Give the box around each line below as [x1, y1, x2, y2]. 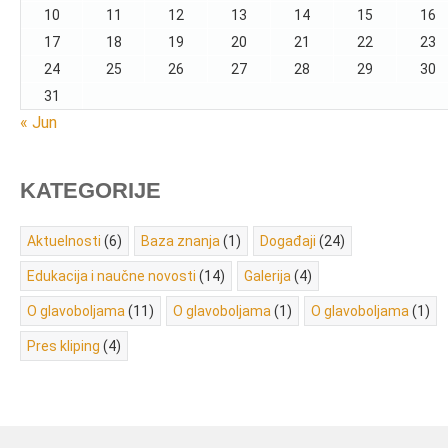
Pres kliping [27, 338, 100, 354]
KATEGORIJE [20, 178, 161, 203]
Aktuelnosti [27, 233, 101, 249]
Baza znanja [141, 233, 220, 249]
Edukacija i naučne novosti [27, 268, 196, 284]
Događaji [260, 233, 316, 249]
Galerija [244, 268, 291, 284]
